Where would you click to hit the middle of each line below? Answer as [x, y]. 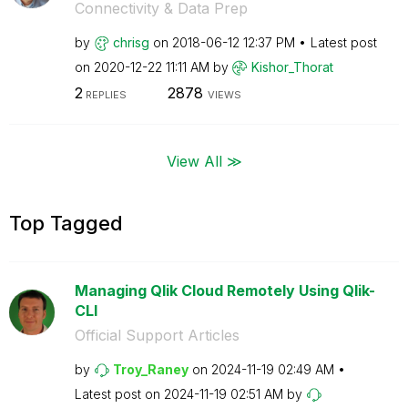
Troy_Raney [150, 369]
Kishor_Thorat [292, 66]
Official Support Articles [157, 335]
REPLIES [104, 95]
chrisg [131, 42]
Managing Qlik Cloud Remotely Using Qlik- [224, 290]
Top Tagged [66, 223]
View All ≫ [204, 160]
